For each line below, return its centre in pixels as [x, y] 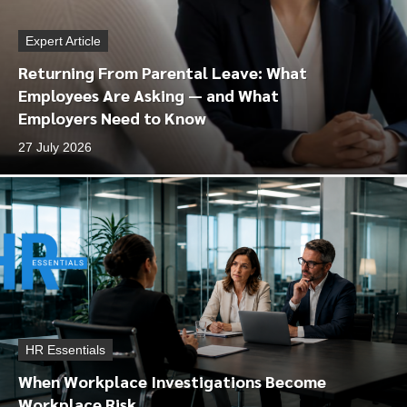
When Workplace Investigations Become [172, 381]
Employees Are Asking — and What [149, 95]
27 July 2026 [55, 147]
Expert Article [63, 41]
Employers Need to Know [112, 118]
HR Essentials [65, 350]
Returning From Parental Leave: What [163, 72]
